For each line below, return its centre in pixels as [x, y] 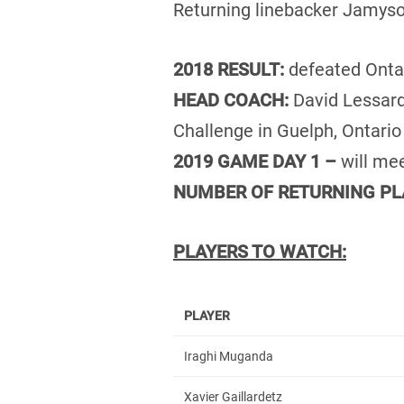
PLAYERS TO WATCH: [260, 252]
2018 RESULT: [231, 69]
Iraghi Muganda [229, 356]
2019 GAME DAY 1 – [257, 161]
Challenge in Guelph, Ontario [287, 131]
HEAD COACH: [233, 100]
